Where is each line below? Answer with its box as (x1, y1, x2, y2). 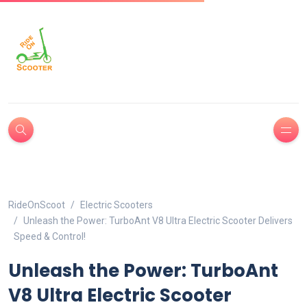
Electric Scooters (80, 199, 153, 210)
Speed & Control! (14, 231, 86, 242)
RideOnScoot (8, 199, 65, 210)
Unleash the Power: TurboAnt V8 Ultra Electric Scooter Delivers (23, 215, 293, 226)
